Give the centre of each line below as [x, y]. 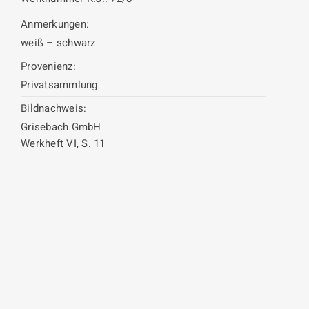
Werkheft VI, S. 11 [63, 143]
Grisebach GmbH [61, 127]
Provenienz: [48, 66]
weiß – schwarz [58, 43]
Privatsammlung [59, 85]
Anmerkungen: [55, 24]
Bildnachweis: [54, 108]
